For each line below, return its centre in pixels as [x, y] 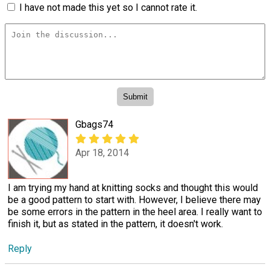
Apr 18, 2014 [102, 152]
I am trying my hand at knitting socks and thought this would [133, 188]
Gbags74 [94, 125]
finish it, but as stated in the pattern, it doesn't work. [115, 224]
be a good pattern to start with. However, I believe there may [134, 200]
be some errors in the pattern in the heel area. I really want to [135, 212]
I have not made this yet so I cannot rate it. [108, 7]
